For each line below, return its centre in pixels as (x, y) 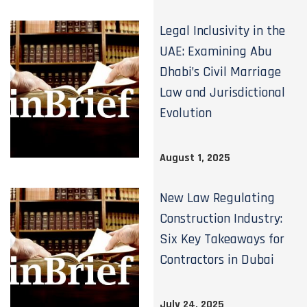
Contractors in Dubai (217, 260)
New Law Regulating (218, 198)
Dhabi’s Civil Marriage (221, 72)
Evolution (186, 113)
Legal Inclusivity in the (223, 31)
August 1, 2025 (195, 158)
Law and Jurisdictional (223, 93)
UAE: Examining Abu (216, 51)
